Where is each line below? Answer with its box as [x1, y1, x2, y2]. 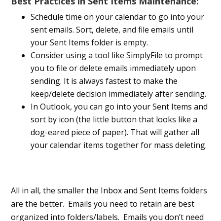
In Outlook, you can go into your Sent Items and [31, 101, 208, 112]
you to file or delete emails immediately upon [31, 63, 196, 74]
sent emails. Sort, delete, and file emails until [31, 24, 194, 36]
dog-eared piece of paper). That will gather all [31, 127, 200, 138]
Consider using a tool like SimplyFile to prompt [31, 50, 203, 61]
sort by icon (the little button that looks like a [31, 114, 198, 125]
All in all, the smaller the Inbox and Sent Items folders [11, 185, 208, 196]
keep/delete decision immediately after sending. [31, 88, 207, 100]
